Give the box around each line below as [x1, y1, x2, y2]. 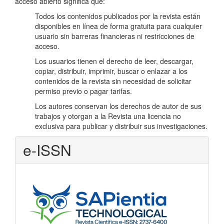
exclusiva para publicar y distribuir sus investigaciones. [35, 121, 207, 131]
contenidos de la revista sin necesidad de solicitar [35, 76, 191, 86]
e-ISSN [23, 139, 71, 160]
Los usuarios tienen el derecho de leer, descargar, [35, 56, 193, 66]
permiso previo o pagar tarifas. [35, 86, 132, 96]
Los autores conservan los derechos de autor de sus [35, 101, 201, 111]
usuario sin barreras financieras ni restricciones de [35, 31, 194, 41]
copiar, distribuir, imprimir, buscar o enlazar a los [35, 66, 187, 76]
